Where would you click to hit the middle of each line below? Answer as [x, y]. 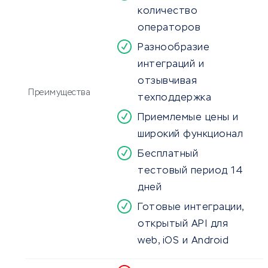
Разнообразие [173, 48]
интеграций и [171, 65]
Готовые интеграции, [191, 208]
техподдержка [174, 98]
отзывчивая [167, 82]
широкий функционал [190, 135]
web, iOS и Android [183, 241]
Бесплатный [168, 155]
